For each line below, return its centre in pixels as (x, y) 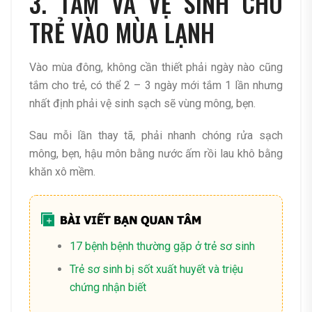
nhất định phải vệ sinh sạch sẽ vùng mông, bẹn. (142, 104)
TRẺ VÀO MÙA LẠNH (122, 32)
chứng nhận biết (108, 288)
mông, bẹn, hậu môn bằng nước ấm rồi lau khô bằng (156, 154)
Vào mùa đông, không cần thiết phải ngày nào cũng (156, 68)
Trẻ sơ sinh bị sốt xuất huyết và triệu (156, 270)
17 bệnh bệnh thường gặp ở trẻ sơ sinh (162, 247)
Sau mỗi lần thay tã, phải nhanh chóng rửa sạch (156, 136)
